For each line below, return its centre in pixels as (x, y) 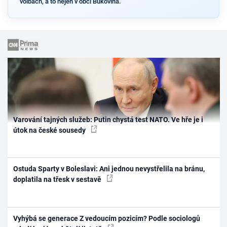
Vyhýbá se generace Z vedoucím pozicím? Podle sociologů (107, 218)
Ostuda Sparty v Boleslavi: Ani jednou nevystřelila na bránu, (109, 169)
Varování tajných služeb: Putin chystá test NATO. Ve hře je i (108, 119)
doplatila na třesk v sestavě (58, 180)
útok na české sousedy (50, 130)
